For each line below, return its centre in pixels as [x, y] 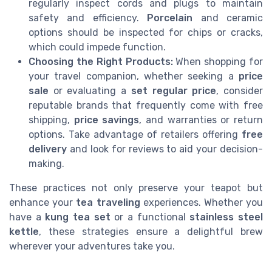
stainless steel [226, 217]
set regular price [174, 90]
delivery [48, 149]
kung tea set [78, 217]
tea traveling [108, 202]
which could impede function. [97, 47]
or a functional [150, 217]
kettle [24, 231]
